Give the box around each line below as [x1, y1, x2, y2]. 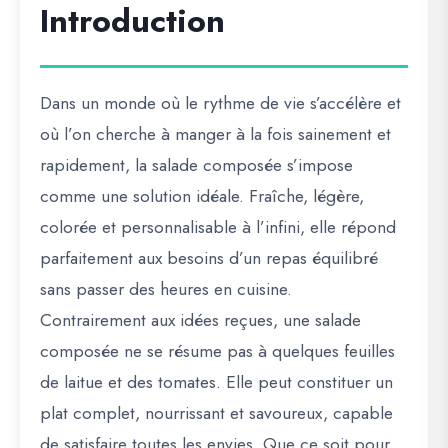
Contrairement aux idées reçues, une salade [40, 307, 361, 333]
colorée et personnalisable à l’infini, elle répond [40, 214, 396, 240]
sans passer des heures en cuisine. [40, 276, 292, 302]
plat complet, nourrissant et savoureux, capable [40, 400, 393, 426]
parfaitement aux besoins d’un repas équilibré [40, 245, 378, 271]
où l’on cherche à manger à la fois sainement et [40, 121, 391, 147]
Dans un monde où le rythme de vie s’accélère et [40, 90, 401, 116]
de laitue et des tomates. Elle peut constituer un [40, 369, 393, 395]
